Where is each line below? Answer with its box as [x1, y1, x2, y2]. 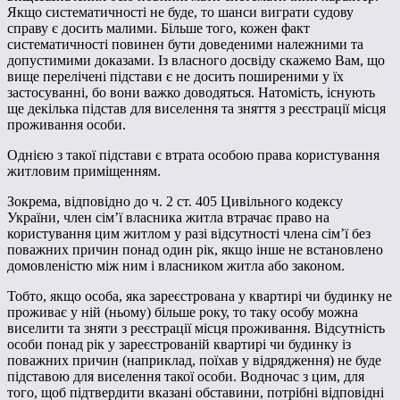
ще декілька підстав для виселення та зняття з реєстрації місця [7, 100, 386, 116]
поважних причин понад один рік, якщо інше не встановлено [7, 241, 383, 257]
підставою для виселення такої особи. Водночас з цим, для [7, 368, 364, 384]
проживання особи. [7, 116, 126, 132]
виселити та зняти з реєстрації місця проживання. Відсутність [7, 320, 385, 336]
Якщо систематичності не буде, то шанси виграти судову [7, 4, 354, 20]
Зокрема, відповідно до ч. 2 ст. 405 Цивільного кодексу [7, 193, 343, 209]
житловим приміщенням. [7, 162, 161, 179]
